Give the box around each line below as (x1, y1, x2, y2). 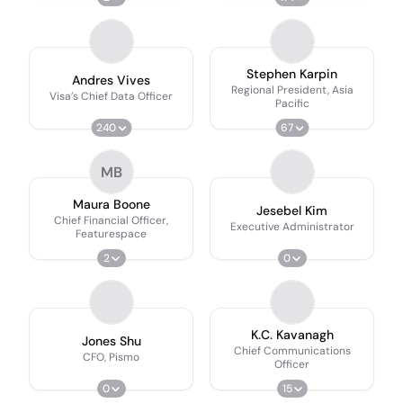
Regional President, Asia (230, 82, 354, 97)
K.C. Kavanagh (250, 326, 334, 343)
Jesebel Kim (256, 202, 327, 219)
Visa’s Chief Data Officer (49, 89, 173, 103)
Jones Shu (81, 333, 141, 349)
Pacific (274, 95, 309, 111)
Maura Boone (72, 195, 150, 212)
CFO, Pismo (83, 350, 139, 364)
